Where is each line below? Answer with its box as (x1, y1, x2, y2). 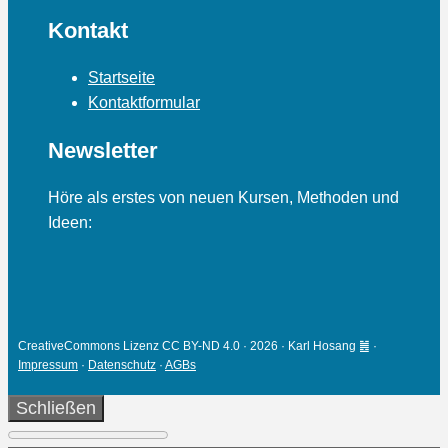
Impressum (18, 358, 78, 373)
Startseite (88, 68, 155, 86)
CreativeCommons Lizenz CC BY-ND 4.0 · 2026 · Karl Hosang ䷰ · (18, 339, 377, 354)
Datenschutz (88, 358, 156, 373)
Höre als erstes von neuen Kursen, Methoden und (48, 188, 399, 206)
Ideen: (48, 213, 92, 231)
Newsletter (48, 137, 158, 163)
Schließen (16, 398, 96, 419)
